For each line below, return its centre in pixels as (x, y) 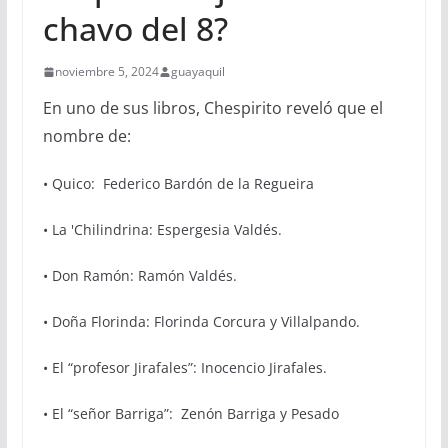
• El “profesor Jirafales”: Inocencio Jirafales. (184, 368)
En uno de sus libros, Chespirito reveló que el (212, 108)
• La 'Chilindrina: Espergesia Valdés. (162, 230)
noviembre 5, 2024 (106, 72)
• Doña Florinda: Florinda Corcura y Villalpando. (201, 322)
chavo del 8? (135, 29)
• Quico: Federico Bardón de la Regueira (178, 184)
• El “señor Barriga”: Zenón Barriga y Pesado (190, 414)
